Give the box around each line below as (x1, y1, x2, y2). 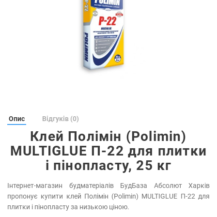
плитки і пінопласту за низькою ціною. (7, 203, 129, 211)
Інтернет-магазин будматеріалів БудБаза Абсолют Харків (7, 182, 210, 189)
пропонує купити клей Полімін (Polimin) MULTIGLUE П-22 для (7, 192, 210, 200)
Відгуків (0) (42, 115, 79, 123)
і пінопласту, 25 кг (45, 157, 172, 173)
